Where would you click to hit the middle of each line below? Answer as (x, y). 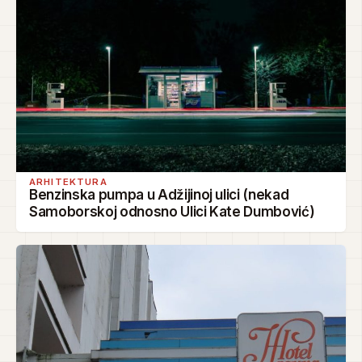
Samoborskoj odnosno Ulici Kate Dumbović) (172, 212)
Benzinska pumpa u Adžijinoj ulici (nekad (159, 195)
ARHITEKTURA (68, 182)
